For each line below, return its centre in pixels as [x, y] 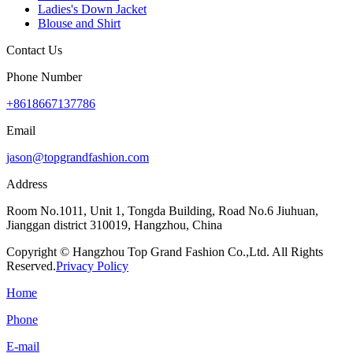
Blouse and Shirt [79, 24]
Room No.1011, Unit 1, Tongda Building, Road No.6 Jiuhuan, [162, 211]
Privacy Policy [92, 266]
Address [27, 184]
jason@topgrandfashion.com [78, 158]
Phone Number [44, 77]
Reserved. [31, 266]
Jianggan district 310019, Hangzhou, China [114, 225]
